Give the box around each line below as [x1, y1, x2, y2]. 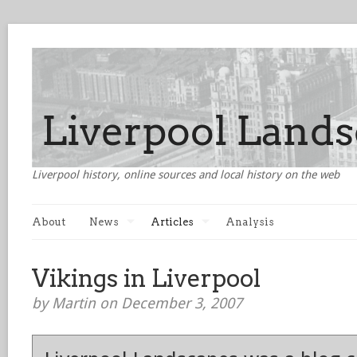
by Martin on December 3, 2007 [32, 295, 242, 312]
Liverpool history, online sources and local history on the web [32, 168, 339, 181]
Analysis [226, 216, 274, 228]
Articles [151, 216, 194, 228]
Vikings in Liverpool [32, 264, 261, 292]
